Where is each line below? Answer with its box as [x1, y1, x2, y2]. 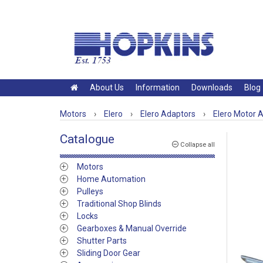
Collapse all [178, 141, 215, 149]
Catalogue [60, 132, 114, 146]
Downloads [191, 83, 232, 92]
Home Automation [77, 174, 146, 184]
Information [136, 83, 180, 92]
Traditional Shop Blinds [77, 199, 161, 208]
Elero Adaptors [140, 109, 195, 119]
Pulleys [77, 187, 103, 196]
